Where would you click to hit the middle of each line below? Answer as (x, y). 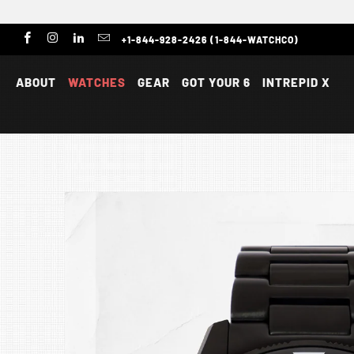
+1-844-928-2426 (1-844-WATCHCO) (210, 40)
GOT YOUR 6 (216, 82)
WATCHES (97, 82)
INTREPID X (296, 82)
